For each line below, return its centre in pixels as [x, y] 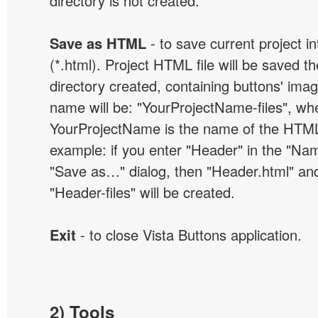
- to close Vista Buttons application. [189, 235]
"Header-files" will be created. [142, 192]
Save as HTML [98, 43]
